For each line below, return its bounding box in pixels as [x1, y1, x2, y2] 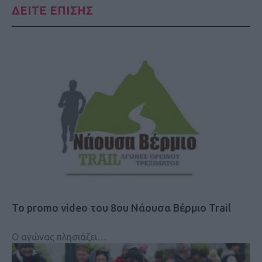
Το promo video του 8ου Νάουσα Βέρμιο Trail [12, 201, 231, 213]
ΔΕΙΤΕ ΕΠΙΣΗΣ [12, 3, 93, 17]
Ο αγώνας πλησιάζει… [12, 231, 106, 242]
